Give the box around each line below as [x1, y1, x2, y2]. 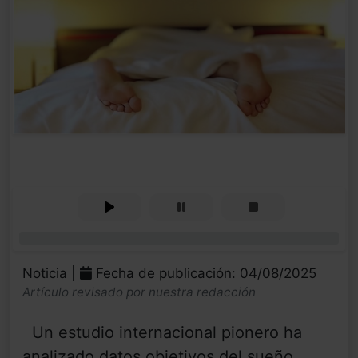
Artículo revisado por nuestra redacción [22, 284, 256, 300]
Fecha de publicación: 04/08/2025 [92, 265, 316, 282]
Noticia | [22, 265, 80, 282]
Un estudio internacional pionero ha [22, 323, 302, 343]
